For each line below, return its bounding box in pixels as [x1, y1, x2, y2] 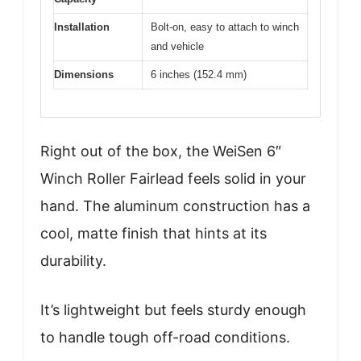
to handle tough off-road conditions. [40, 329, 290, 346]
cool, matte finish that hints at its [40, 225, 267, 242]
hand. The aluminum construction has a [40, 197, 310, 214]
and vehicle [151, 39, 204, 52]
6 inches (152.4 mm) [151, 68, 247, 81]
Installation [54, 20, 110, 33]
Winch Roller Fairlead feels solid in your [40, 170, 306, 187]
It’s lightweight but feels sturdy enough [40, 301, 306, 318]
